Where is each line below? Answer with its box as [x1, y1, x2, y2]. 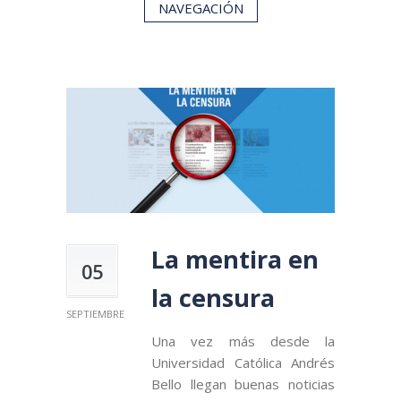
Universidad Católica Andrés [151, 353, 335, 371]
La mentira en [151, 242, 319, 276]
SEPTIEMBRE [66, 306, 124, 320]
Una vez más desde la [151, 331, 335, 350]
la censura [151, 280, 275, 314]
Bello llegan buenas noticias [151, 374, 335, 393]
